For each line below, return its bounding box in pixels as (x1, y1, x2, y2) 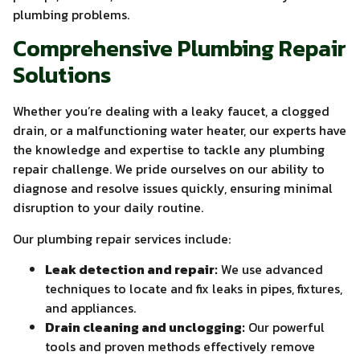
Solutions (13, 58, 111, 92)
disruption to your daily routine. (13, 198, 203, 218)
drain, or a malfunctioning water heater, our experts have (13, 121, 346, 141)
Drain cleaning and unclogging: (45, 317, 245, 337)
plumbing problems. (13, 4, 129, 24)
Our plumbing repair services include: (13, 228, 231, 248)
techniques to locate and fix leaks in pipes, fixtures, (45, 278, 342, 298)
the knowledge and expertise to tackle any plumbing (13, 140, 325, 160)
